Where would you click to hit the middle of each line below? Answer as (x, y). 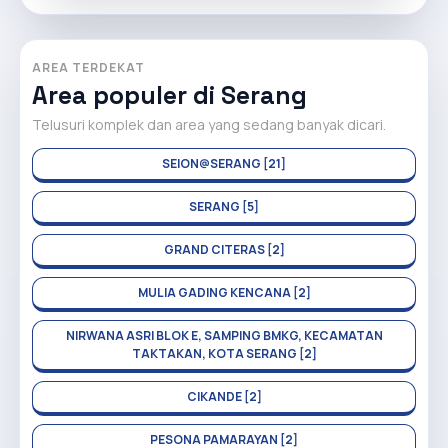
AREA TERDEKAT (88, 67)
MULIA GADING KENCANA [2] (224, 292)
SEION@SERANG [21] (224, 163)
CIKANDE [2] (224, 396)
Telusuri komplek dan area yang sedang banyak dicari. (209, 124)
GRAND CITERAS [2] (224, 249)
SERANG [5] (224, 206)
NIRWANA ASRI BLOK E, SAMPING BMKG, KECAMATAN (224, 335)
